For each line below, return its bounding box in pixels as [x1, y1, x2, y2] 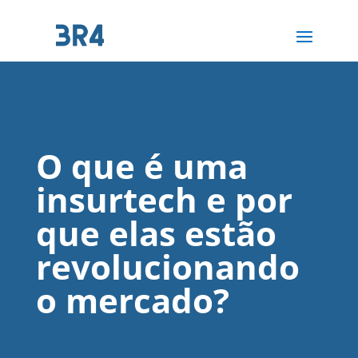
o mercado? [35, 276, 229, 323]
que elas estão [35, 209, 276, 256]
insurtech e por [35, 176, 292, 222]
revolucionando [35, 243, 300, 289]
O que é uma [35, 142, 248, 189]
